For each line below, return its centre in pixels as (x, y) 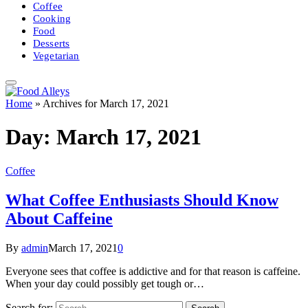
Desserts (52, 43)
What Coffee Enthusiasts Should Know (142, 200)
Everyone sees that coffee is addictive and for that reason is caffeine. (153, 271)
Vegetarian (56, 56)
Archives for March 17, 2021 (106, 103)
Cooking (52, 19)
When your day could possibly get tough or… (105, 283)
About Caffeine (59, 218)
